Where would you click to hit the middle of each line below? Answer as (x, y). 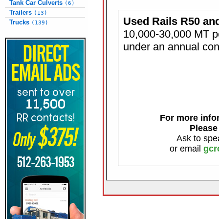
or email (186, 149)
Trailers (22, 12)
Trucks (20, 22)
